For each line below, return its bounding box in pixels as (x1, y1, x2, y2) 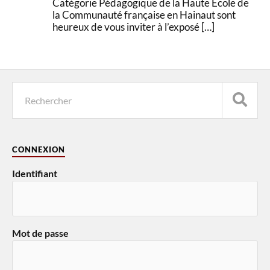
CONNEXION (12, 144, 65, 154)
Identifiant (12, 167, 57, 179)
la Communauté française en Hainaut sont (52, 8, 236, 21)
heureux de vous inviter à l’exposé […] (52, 20, 215, 33)
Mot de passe (12, 227, 69, 239)
